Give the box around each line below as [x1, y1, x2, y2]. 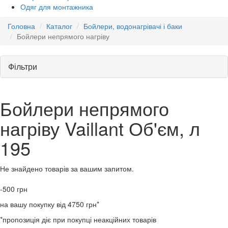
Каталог [46, 20, 72, 31]
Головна [8, 20, 35, 31]
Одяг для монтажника [20, 1, 93, 12]
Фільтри [8, 60, 37, 72]
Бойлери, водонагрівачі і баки [83, 20, 182, 31]
